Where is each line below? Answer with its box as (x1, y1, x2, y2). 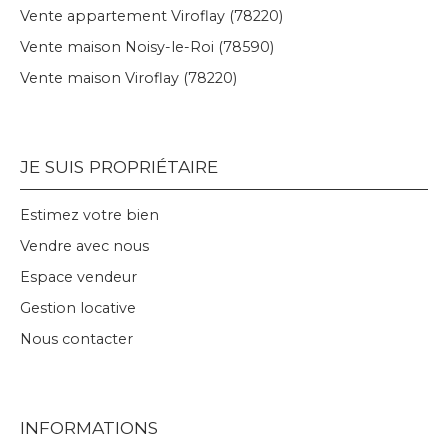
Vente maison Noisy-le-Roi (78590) (20, 37, 274, 56)
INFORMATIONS (20, 416, 158, 438)
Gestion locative (20, 298, 136, 317)
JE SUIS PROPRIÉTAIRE (20, 155, 218, 177)
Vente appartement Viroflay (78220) (20, 6, 283, 25)
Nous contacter (20, 329, 133, 348)
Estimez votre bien (20, 205, 159, 224)
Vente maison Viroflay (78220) (20, 68, 237, 87)
